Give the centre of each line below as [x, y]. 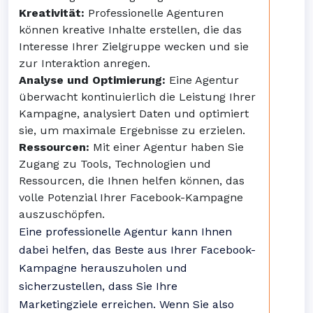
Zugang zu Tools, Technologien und [115, 164]
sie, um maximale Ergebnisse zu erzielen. [132, 130]
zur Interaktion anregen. [85, 63]
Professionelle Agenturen [154, 13]
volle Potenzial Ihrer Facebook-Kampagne [131, 197]
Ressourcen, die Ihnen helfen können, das [132, 181]
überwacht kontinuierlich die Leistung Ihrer [137, 97]
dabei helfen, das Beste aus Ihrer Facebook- [137, 250]
